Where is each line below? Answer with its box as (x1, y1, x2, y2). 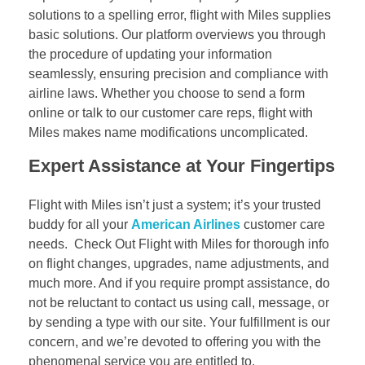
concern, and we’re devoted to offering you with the (29, 334, 321, 349)
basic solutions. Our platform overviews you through (29, 27, 326, 42)
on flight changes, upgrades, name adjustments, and (29, 256, 329, 270)
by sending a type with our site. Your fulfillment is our (29, 314, 330, 329)
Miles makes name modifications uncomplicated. (29, 125, 308, 139)
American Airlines (131, 217, 240, 231)
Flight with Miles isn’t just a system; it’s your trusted (29, 197, 321, 212)
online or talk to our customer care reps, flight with (29, 105, 313, 120)
